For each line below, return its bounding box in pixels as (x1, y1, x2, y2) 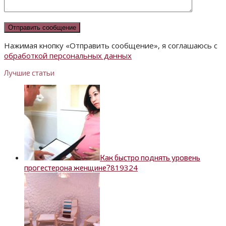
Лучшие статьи (4, 68, 54, 78)
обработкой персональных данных (4, 50, 132, 61)
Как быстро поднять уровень (100, 153, 200, 162)
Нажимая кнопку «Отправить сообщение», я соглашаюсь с (4, 40, 217, 51)
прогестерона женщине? (24, 163, 110, 173)
